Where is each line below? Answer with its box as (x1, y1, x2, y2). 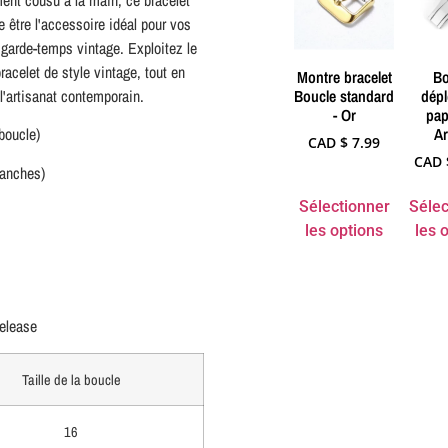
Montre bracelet (296, 65, 392, 88)
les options (305, 220, 383, 240)
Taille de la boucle (21, 369, 121, 389)
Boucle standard (294, 84, 394, 107)
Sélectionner (298, 196, 390, 216)
